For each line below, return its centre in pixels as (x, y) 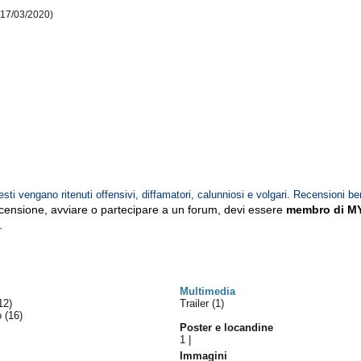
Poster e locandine (227, 328)
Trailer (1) (202, 303)
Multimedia (208, 291)
